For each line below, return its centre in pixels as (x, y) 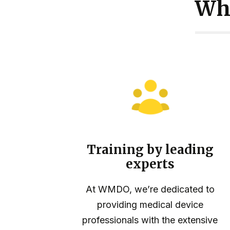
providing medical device (150, 205)
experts (150, 164)
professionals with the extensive (150, 220)
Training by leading (150, 150)
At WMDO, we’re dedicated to (150, 189)
